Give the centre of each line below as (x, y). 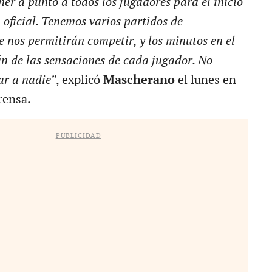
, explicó (79, 80)
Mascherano (140, 80)
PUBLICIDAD (78, 135)
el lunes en (207, 80)
